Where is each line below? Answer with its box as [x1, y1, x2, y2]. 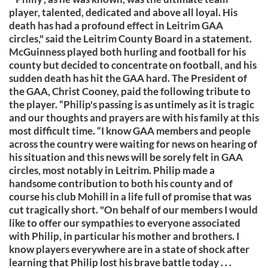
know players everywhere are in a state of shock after [9, 243, 249, 255]
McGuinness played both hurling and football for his [9, 45, 246, 58]
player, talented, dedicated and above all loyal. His [9, 6, 237, 19]
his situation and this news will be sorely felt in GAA [9, 151, 243, 163]
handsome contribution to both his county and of [9, 177, 233, 190]
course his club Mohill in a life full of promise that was [9, 190, 251, 203]
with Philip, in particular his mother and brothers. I [9, 230, 239, 242]
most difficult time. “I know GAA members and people [9, 124, 251, 137]
